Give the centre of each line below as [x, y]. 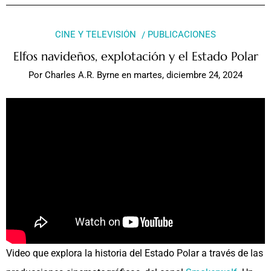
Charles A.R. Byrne [82, 75]
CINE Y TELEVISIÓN [95, 35]
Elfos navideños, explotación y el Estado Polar [135, 56]
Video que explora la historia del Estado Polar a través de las [135, 253]
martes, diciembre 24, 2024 [188, 75]
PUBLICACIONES [182, 35]
